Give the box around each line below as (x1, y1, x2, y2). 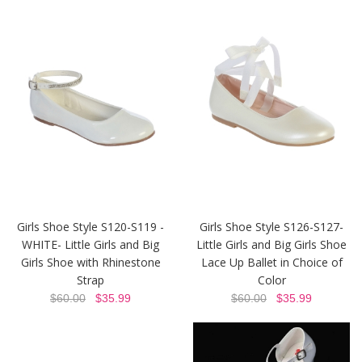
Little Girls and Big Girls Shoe (196, 236, 347, 252)
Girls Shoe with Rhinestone (20, 254, 161, 270)
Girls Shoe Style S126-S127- (200, 218, 343, 234)
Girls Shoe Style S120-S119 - (17, 218, 164, 234)
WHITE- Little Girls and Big (22, 236, 159, 252)
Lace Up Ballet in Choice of (200, 254, 343, 270)
